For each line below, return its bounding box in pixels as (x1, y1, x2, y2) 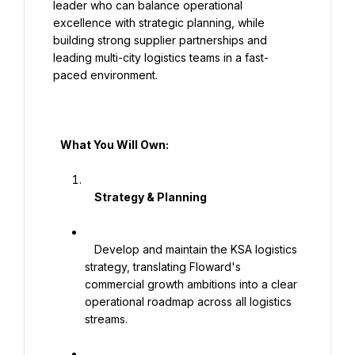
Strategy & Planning (85, 190, 94, 204)
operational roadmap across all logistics (85, 295, 292, 308)
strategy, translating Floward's (85, 260, 241, 273)
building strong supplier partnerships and (53, 33, 267, 47)
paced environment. (53, 68, 158, 82)
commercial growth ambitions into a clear (85, 277, 297, 291)
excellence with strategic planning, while (53, 16, 265, 29)
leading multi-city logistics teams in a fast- (53, 51, 269, 64)
